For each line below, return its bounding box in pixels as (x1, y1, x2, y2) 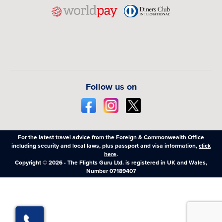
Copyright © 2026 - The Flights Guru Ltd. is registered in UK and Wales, (15, 158, 207, 166)
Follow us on (85, 80, 137, 93)
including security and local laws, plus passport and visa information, (11, 141, 199, 150)
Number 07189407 (86, 166, 136, 175)
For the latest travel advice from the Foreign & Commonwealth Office (18, 132, 204, 141)
